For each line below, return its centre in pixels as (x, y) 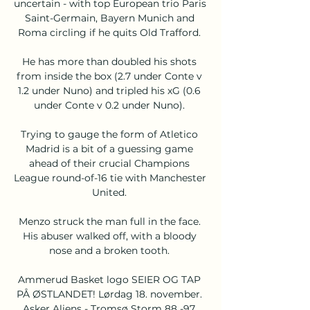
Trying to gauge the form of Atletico (109, 134)
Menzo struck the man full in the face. (109, 221)
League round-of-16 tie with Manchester (110, 177)
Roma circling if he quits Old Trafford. (111, 32)
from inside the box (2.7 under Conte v (109, 76)
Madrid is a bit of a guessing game (109, 148)
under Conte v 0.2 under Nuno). (111, 105)
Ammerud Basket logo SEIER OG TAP (109, 279)
